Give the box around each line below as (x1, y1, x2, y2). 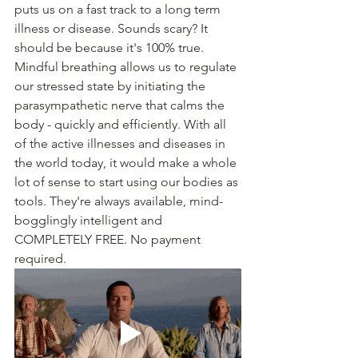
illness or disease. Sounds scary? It (14, 21, 211, 37)
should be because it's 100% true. (14, 40, 207, 56)
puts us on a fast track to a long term (14, 2, 224, 18)
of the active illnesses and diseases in (14, 136, 229, 152)
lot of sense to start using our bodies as (14, 174, 241, 190)
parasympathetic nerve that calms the (14, 97, 228, 113)
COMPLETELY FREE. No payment (14, 232, 204, 248)
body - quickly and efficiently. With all (14, 117, 229, 133)
